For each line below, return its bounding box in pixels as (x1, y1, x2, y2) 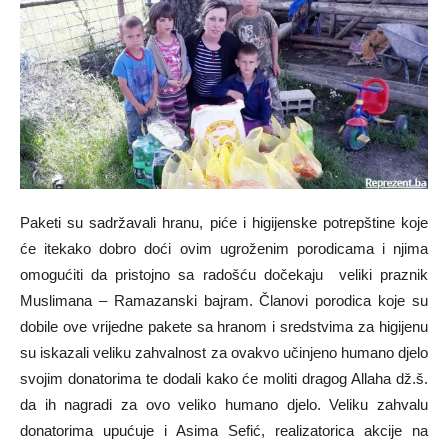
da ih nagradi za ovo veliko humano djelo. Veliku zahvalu (20, 396, 428, 414)
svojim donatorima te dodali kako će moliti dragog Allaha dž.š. (20, 370, 428, 388)
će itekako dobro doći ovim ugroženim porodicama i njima (20, 240, 428, 258)
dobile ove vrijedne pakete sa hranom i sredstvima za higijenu (20, 318, 428, 336)
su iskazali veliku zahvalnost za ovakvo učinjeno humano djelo (20, 344, 428, 362)
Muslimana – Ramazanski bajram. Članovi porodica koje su (20, 292, 428, 310)
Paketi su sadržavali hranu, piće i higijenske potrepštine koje (20, 214, 428, 232)
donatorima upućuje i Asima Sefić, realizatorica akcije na (20, 422, 428, 440)
